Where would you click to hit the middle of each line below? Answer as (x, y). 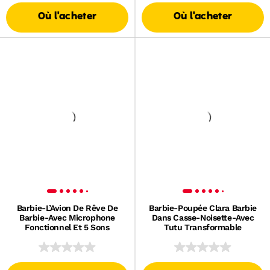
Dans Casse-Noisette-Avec (203, 218)
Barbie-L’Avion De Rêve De (67, 208)
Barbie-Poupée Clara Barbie (203, 208)
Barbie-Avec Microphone (67, 218)
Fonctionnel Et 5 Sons (67, 227)
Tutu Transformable (203, 227)
